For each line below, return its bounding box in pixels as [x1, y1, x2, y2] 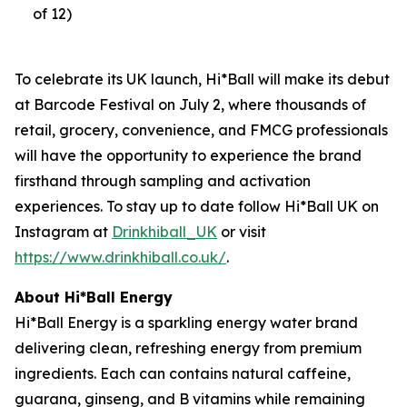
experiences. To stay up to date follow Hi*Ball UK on [15, 197, 379, 215]
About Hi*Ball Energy [15, 288, 173, 306]
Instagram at [15, 223, 112, 241]
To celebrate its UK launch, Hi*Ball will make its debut [15, 70, 390, 88]
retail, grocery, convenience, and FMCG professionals [15, 121, 388, 139]
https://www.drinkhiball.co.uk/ [15, 248, 226, 266]
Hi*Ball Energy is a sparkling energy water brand [15, 313, 358, 332]
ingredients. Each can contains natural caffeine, [15, 364, 351, 382]
